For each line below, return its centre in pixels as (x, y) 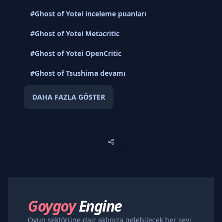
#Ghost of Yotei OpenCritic (76, 53)
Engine (100, 206)
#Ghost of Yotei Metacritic (75, 33)
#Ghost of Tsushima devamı (78, 73)
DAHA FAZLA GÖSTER (69, 97)
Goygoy (53, 206)
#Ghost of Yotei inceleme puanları (88, 13)
